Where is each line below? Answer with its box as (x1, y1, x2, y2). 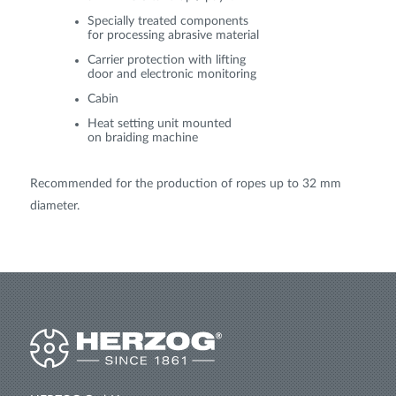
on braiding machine (88, 132, 198, 145)
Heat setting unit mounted (88, 118, 232, 131)
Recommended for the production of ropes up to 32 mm (30, 178, 341, 191)
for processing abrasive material (88, 29, 259, 42)
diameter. (30, 200, 80, 213)
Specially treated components (88, 15, 248, 28)
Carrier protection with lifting (88, 54, 246, 67)
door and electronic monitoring (88, 68, 256, 81)
